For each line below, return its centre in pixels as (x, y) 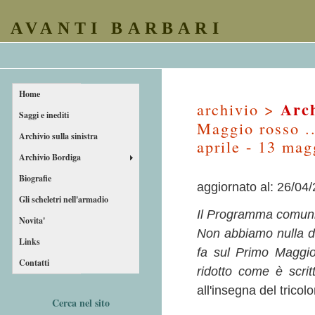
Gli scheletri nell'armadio (64, 199)
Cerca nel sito (81, 303)
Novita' (32, 220)
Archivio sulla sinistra (58, 136)
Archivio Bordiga (50, 157)
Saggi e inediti (44, 115)
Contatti (34, 263)
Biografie (35, 178)
